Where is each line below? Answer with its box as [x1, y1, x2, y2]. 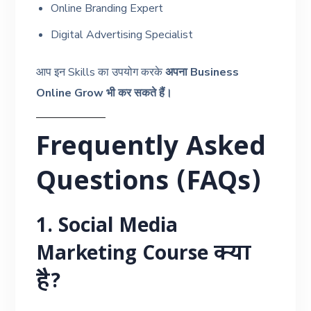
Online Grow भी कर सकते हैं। [36, 85, 173, 101]
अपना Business [165, 64, 239, 80]
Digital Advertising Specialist [51, 26, 194, 42]
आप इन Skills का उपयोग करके [36, 64, 166, 80]
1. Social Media [36, 210, 178, 244]
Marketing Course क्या [36, 238, 252, 272]
